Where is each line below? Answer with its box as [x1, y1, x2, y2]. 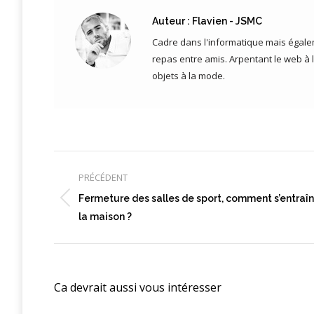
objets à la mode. [152, 69, 225, 83]
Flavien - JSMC [190, 15, 262, 27]
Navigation [53, 150, 119, 168]
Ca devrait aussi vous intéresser [54, 280, 221, 296]
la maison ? [78, 211, 132, 223]
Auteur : [152, 15, 190, 27]
